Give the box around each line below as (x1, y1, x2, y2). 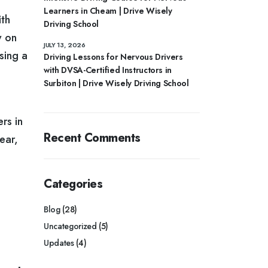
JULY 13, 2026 (44, 40, 86, 50)
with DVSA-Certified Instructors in (44, 64, 172, 76)
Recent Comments (44, 129, 141, 147)
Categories (44, 175, 102, 193)
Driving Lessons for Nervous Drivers (44, 51, 183, 63)
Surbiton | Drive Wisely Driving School (44, 77, 189, 89)
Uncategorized (44, 220, 97, 232)
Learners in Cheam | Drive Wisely (44, 5, 172, 17)
